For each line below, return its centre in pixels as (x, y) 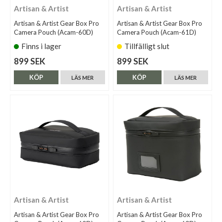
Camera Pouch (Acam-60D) (54, 32)
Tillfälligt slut (147, 46)
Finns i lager (41, 46)
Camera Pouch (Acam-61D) (157, 32)
